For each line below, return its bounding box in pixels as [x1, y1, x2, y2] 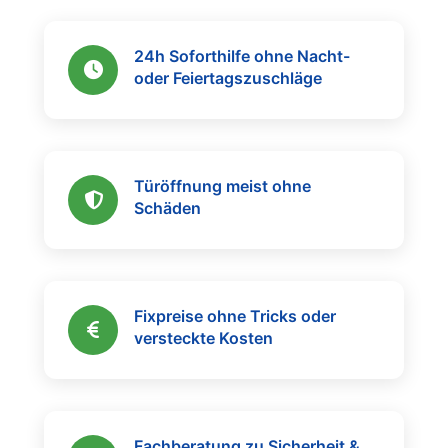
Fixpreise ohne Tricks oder [134, 306, 336, 326]
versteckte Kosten [134, 328, 273, 348]
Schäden [134, 198, 201, 218]
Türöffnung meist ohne [134, 176, 311, 196]
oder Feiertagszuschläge [134, 68, 322, 88]
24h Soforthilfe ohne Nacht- [134, 46, 350, 66]
